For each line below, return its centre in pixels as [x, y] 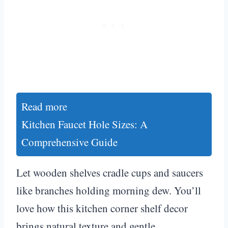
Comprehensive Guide [69, 142]
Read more [44, 106]
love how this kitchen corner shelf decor [102, 208]
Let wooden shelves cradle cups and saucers [110, 172]
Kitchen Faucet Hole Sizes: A [84, 124]
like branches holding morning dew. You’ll [109, 190]
